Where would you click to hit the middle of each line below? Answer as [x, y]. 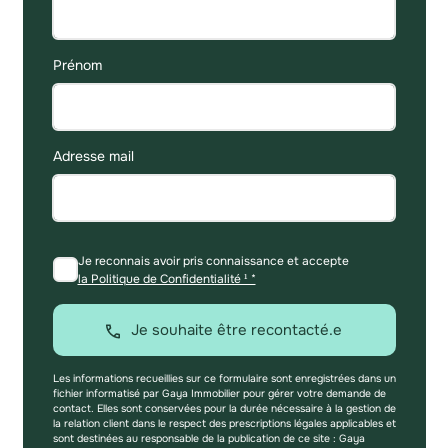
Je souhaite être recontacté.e [237, 330]
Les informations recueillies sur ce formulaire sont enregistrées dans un [224, 379]
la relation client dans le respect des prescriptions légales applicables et [224, 424]
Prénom [77, 64]
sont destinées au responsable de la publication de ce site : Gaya [208, 439]
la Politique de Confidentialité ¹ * [166, 278]
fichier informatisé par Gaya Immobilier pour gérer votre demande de [219, 394]
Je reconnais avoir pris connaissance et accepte [213, 260]
